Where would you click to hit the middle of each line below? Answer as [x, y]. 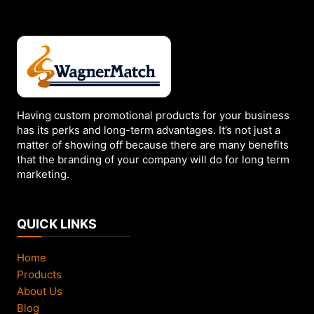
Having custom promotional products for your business [153, 116]
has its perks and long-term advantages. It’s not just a [149, 130]
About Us [40, 291]
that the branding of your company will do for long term [153, 160]
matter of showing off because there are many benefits [153, 145]
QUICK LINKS [57, 224]
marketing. [43, 175]
